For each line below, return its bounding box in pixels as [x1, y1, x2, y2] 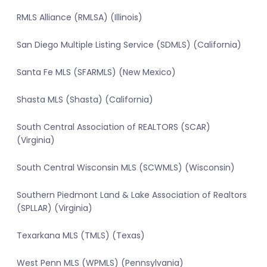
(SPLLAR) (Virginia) [17, 202, 92, 215]
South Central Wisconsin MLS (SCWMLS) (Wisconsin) [17, 162, 235, 174]
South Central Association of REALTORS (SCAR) [17, 121, 210, 133]
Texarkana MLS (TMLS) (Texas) [17, 229, 145, 242]
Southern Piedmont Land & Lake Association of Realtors [17, 189, 247, 201]
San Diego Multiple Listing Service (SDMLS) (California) [17, 39, 241, 51]
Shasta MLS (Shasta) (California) [17, 94, 153, 106]
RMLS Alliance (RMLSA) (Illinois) [17, 11, 142, 24]
